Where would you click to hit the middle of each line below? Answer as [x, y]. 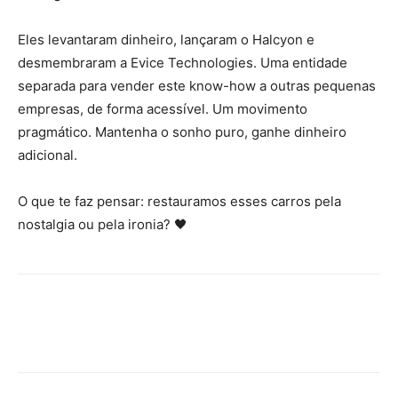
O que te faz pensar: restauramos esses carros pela [179, 202]
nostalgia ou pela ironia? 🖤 [103, 225]
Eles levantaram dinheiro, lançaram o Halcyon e [166, 40]
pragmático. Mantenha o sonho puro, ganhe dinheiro [182, 132]
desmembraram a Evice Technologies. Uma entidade [183, 63]
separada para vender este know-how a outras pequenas [197, 86]
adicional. [48, 155]
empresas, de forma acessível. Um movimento [163, 109]
